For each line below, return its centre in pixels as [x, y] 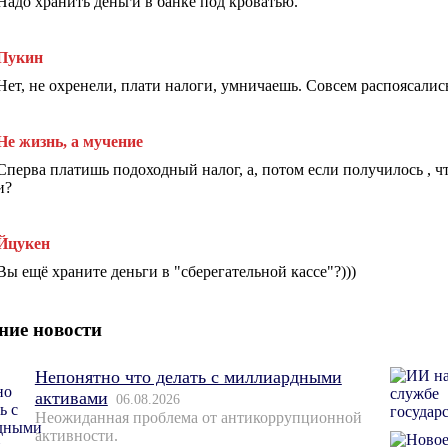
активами [71, 398]
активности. [76, 436]
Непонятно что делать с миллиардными [188, 377]
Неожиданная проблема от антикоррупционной [198, 418]
